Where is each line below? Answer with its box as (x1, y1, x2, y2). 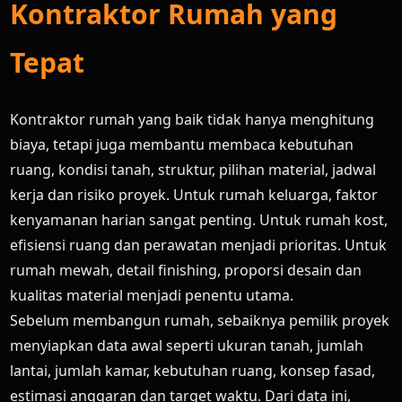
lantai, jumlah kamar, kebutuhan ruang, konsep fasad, (10, 361, 376, 380)
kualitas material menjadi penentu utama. (10, 285, 294, 305)
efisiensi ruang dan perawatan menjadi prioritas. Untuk (10, 235, 388, 255)
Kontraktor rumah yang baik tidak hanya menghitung (10, 109, 375, 129)
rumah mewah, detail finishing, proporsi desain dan (10, 260, 363, 280)
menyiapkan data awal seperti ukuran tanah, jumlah (10, 336, 364, 355)
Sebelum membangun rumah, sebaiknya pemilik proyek (10, 310, 390, 330)
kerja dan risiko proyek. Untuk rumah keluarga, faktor (10, 185, 379, 205)
